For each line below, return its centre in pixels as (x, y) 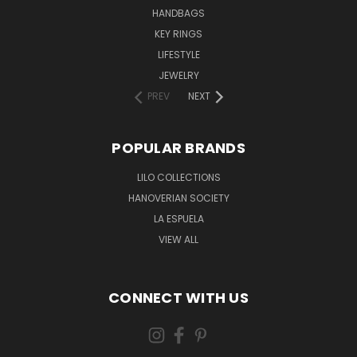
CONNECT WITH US (178, 297)
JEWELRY (178, 75)
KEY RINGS (178, 33)
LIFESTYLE (178, 54)
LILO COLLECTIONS (178, 177)
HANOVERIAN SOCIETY (178, 198)
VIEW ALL (178, 239)
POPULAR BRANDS (178, 147)
